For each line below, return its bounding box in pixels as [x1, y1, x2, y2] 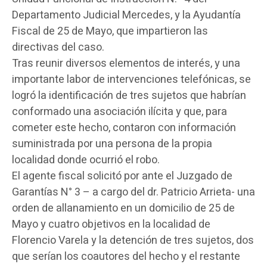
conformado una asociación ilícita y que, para [12, 103, 227, 120]
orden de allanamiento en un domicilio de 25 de [12, 200, 235, 216]
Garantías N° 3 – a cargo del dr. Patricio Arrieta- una [12, 184, 255, 200]
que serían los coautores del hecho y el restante [12, 248, 240, 265]
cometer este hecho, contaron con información [12, 119, 236, 136]
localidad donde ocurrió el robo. [12, 151, 160, 168]
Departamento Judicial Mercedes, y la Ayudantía [12, 7, 241, 23]
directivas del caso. [12, 39, 104, 55]
